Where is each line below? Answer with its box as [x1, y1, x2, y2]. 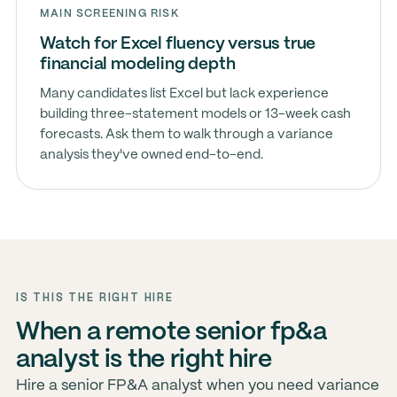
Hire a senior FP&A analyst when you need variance [15, 378, 379, 393]
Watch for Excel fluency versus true [39, 36, 316, 52]
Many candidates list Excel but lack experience [39, 88, 329, 100]
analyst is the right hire [15, 348, 272, 372]
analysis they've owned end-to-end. [39, 149, 263, 161]
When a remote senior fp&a [15, 321, 327, 345]
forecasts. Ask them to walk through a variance [39, 128, 333, 141]
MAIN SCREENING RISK [39, 9, 179, 19]
